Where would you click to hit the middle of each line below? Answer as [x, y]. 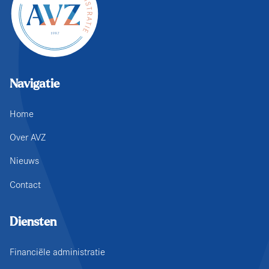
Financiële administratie [57, 252]
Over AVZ [28, 138]
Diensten [33, 222]
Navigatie [35, 84]
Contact [25, 184]
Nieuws [24, 161]
